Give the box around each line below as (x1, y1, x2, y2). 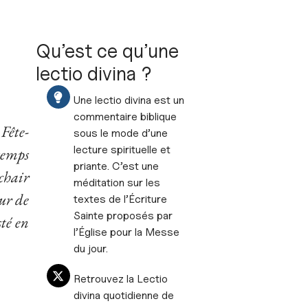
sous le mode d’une (73, 126, 168, 140)
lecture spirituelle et (73, 143, 170, 156)
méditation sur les (73, 176, 160, 189)
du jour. (73, 242, 108, 255)
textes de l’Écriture (73, 192, 167, 206)
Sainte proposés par (73, 209, 173, 222)
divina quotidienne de (73, 289, 174, 302)
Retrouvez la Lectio (73, 272, 168, 285)
